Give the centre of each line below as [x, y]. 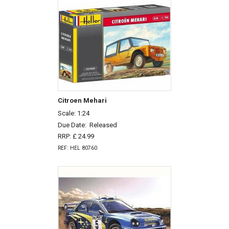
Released [103, 125]
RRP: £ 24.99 [76, 136]
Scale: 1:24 [73, 113]
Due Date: [73, 125]
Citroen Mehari [82, 101]
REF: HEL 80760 [77, 148]
